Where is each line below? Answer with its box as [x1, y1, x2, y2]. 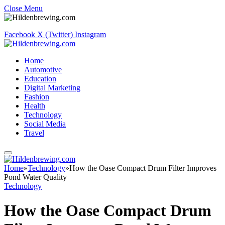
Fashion [24, 92, 49, 101]
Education [24, 74, 56, 83]
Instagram [75, 30, 106, 39]
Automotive [24, 65, 62, 74]
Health [24, 101, 45, 110]
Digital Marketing [24, 83, 80, 92]
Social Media [24, 120, 66, 128]
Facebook [4, 30, 35, 39]
